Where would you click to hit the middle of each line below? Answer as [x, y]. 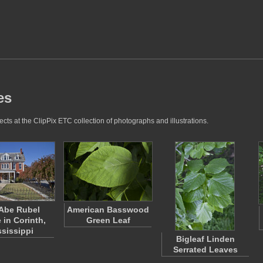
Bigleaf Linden [205, 239]
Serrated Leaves [205, 249]
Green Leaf [108, 220]
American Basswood [108, 210]
